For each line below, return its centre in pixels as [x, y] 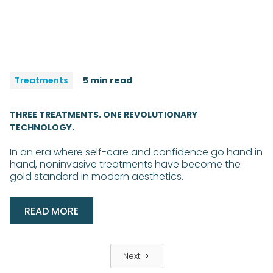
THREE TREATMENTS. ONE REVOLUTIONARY [104, 114]
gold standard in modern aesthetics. [97, 176]
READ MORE [51, 211]
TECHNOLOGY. [42, 127]
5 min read [108, 80]
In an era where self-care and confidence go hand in [136, 152]
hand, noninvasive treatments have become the [125, 164]
